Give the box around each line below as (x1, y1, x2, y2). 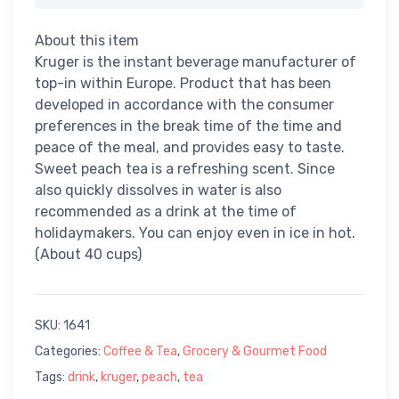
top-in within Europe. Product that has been (35, 75, 331, 93)
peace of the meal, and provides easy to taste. (35, 139, 345, 157)
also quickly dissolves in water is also (35, 182, 281, 199)
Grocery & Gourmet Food (183, 344, 327, 360)
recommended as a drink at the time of (35, 203, 297, 221)
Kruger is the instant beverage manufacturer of (35, 53, 356, 71)
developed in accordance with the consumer (35, 96, 334, 114)
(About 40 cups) (35, 246, 142, 264)
